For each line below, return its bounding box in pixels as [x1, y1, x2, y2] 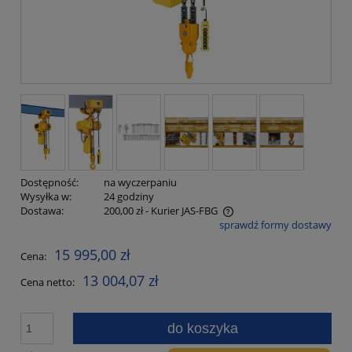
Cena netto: [20, 275, 75, 290]
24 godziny [103, 189, 154, 204]
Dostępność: [20, 175, 79, 190]
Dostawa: [20, 203, 64, 218]
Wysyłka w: [20, 189, 71, 204]
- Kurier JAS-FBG [145, 203, 218, 218]
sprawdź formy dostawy [219, 218, 332, 233]
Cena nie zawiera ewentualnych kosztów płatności [36, 219, 269, 234]
